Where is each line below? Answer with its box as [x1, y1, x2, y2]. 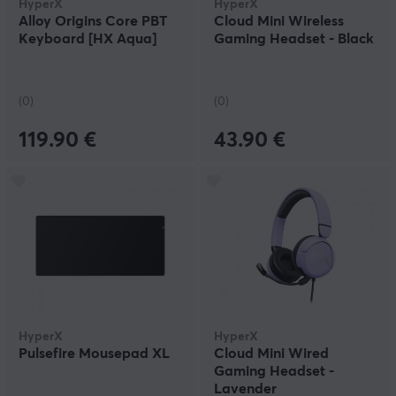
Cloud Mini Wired [214, 346, 329, 361]
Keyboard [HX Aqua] [19, 32, 156, 46]
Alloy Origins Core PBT [19, 14, 167, 28]
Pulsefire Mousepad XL [19, 346, 170, 361]
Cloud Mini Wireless [214, 14, 344, 28]
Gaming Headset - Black [214, 32, 374, 46]
